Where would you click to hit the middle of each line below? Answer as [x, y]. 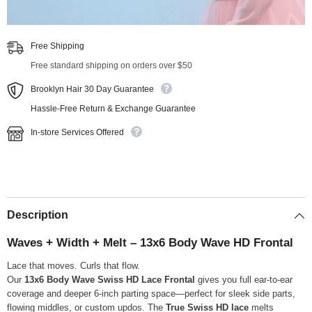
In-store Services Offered [77, 133]
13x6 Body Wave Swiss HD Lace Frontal [110, 280]
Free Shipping [57, 46]
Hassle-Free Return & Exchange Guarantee [113, 109]
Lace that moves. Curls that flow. [73, 266]
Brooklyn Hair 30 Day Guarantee [92, 89]
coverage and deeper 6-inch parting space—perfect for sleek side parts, [151, 294]
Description [38, 215]
